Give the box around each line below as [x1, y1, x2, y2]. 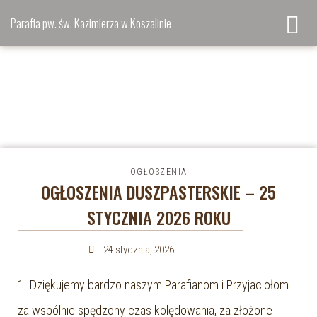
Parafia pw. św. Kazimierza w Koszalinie [11, 14, 171, 32]
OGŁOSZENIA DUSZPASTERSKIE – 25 [41, 179, 276, 204]
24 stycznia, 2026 [103, 243, 175, 256]
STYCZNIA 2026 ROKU [86, 204, 231, 230]
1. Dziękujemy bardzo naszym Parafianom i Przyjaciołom [18, 277, 289, 292]
